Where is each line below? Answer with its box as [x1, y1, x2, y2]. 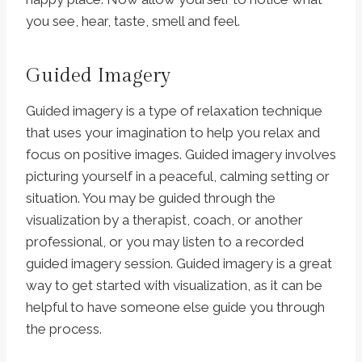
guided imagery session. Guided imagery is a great [26, 255, 332, 272]
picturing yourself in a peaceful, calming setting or [26, 168, 330, 185]
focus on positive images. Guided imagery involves [26, 146, 336, 163]
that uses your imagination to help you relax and [26, 124, 320, 141]
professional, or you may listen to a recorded [26, 234, 304, 250]
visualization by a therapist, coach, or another [26, 212, 303, 229]
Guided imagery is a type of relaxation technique [26, 103, 322, 120]
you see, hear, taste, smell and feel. [26, 13, 240, 30]
